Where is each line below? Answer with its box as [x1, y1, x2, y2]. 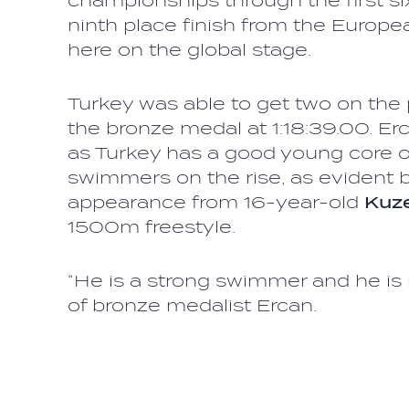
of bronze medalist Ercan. [68, 295, 317, 315]
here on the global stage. [68, 39, 311, 59]
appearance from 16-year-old [68, 192, 364, 212]
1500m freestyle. [68, 216, 236, 236]
